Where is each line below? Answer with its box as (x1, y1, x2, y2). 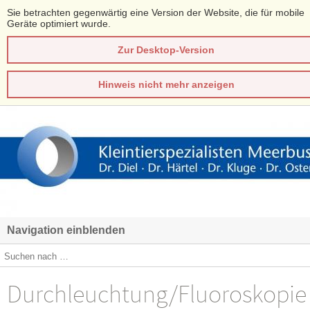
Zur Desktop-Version (118, 44, 215, 55)
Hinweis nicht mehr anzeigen (98, 79, 235, 90)
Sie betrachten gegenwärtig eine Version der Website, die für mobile (7, 7, 304, 18)
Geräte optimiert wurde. (7, 18, 111, 29)
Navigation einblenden (7, 224, 125, 236)
